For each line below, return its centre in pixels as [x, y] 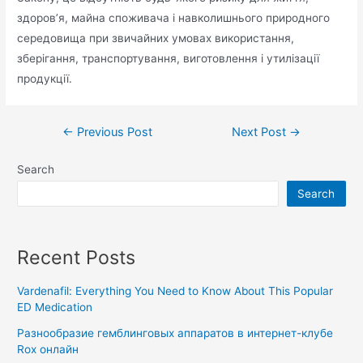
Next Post [261, 132]
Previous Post [113, 132]
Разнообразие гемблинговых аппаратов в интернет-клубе [175, 333]
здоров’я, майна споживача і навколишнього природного [174, 17]
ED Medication [55, 307]
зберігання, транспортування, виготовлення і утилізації [169, 58]
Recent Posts [77, 258]
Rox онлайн [48, 350]
